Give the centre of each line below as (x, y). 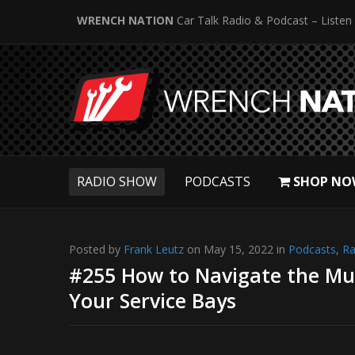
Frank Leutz (154, 249)
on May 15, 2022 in (236, 249)
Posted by (96, 249)
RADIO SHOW (117, 181)
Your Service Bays (153, 300)
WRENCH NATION (125, 20)
